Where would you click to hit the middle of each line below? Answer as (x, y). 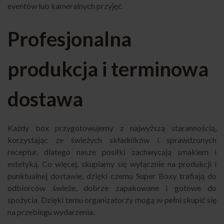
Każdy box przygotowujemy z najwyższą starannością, (112, 127)
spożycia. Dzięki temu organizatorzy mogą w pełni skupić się (112, 199)
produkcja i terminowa (108, 69)
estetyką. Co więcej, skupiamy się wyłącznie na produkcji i (112, 163)
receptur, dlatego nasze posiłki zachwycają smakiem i (112, 151)
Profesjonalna (69, 39)
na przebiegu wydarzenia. (51, 211)
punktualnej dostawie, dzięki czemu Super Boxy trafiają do (112, 175)
